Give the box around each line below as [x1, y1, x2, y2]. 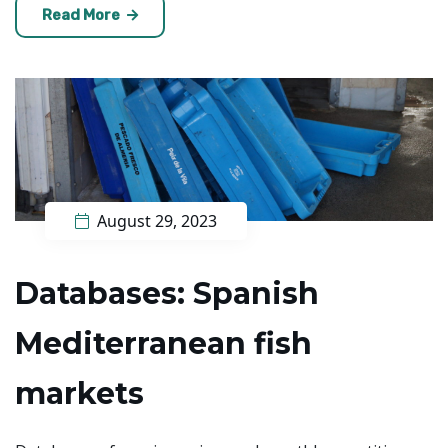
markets [15, 375, 144, 413]
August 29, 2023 [93, 210, 217, 233]
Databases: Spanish [15, 275, 319, 313]
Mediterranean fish [15, 325, 312, 363]
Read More [42, 6, 123, 25]
